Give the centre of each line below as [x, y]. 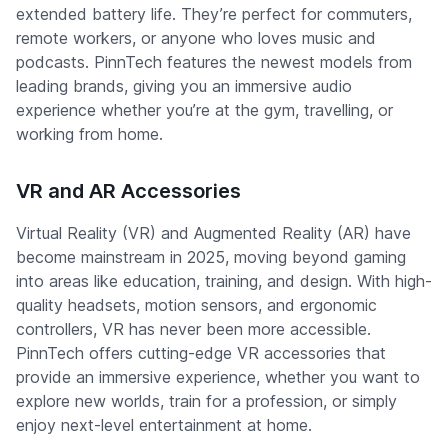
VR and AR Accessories [128, 191]
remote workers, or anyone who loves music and [196, 38]
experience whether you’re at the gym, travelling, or [204, 110]
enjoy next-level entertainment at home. [164, 425]
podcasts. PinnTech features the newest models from [214, 62]
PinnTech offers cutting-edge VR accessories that [201, 353]
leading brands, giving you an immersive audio [184, 86]
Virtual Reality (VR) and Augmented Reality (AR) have [213, 233]
